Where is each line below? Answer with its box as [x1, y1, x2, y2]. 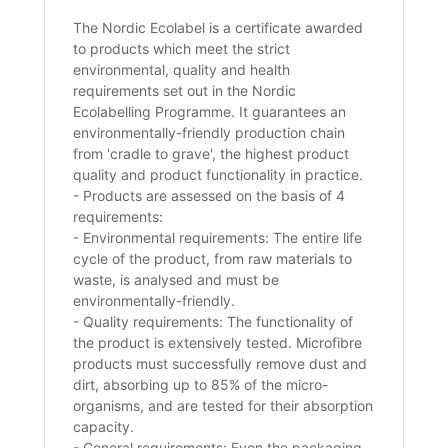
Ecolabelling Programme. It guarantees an [73, 103, 347, 121]
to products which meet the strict [73, 40, 291, 58]
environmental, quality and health [73, 61, 291, 79]
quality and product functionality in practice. [73, 166, 364, 184]
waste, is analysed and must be [73, 271, 280, 289]
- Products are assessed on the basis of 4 [73, 187, 346, 205]
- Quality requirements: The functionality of [73, 313, 354, 331]
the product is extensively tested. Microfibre [73, 334, 363, 352]
